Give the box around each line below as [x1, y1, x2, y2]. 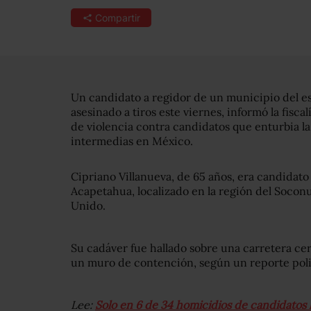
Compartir [94, 12, 140, 24]
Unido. [71, 199, 106, 212]
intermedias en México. [71, 134, 193, 148]
